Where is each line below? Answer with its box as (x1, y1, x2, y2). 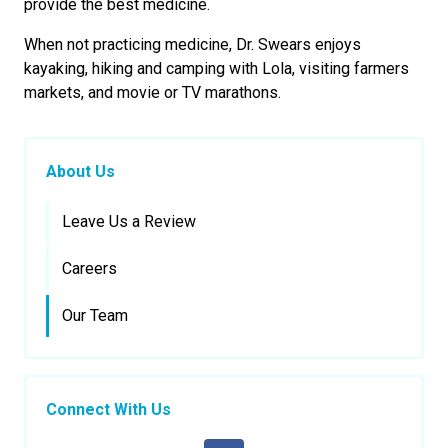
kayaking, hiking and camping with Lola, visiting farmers (24, 59, 409, 78)
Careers (62, 259, 117, 278)
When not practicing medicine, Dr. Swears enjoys (24, 35, 361, 54)
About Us (46, 162, 115, 181)
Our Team (62, 306, 128, 325)
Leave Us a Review (62, 212, 196, 231)
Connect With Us (46, 400, 171, 419)
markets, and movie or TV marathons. (24, 83, 281, 102)
